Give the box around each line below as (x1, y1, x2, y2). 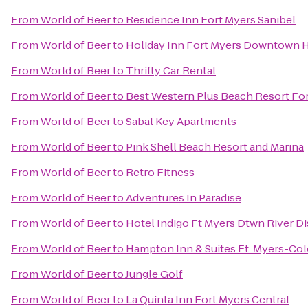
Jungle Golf (125, 267, 183, 281)
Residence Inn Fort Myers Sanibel (126, 12, 296, 27)
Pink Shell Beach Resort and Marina (126, 140, 304, 154)
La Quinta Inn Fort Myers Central (126, 292, 289, 307)
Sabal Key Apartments (126, 114, 236, 129)
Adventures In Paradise (126, 190, 241, 205)
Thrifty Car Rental (126, 63, 216, 78)
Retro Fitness (126, 165, 195, 179)
